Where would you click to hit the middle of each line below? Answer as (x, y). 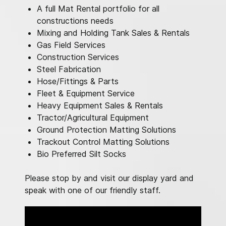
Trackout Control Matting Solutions (103, 142)
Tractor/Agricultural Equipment (93, 117)
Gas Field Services (71, 45)
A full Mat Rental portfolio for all (98, 8)
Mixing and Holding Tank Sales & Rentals (113, 33)
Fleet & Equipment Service (86, 93)
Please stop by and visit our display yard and (109, 178)
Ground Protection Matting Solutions (106, 129)
